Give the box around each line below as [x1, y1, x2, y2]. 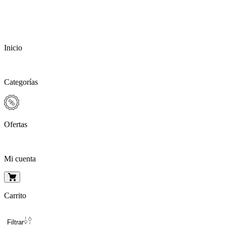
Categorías [4, 78, 38, 86]
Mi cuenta [4, 154, 36, 163]
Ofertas [4, 120, 27, 129]
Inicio [4, 43, 22, 52]
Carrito [4, 191, 26, 200]
